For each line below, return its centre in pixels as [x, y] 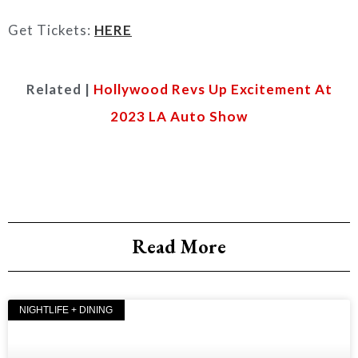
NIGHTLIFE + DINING [66, 310]
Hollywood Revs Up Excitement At [213, 89]
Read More [179, 247]
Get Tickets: [51, 30]
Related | [60, 89]
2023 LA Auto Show [179, 116]
